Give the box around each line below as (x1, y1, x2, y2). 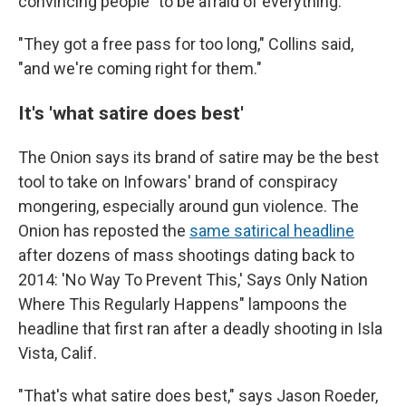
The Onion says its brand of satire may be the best (18, 148, 379, 168)
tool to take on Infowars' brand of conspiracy (18, 172, 338, 192)
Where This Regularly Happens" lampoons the (18, 295, 347, 314)
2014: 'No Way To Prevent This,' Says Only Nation (18, 270, 368, 290)
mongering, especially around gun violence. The (18, 197, 359, 217)
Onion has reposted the (18, 221, 189, 241)
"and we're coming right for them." (18, 59, 262, 79)
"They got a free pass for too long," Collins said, (18, 34, 353, 54)
